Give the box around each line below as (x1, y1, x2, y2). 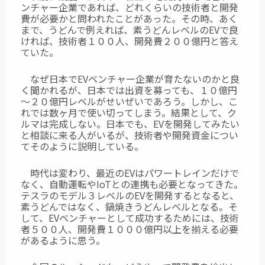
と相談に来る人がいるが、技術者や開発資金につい (21, 128, 238, 142)
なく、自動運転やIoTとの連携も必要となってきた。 (21, 177, 243, 191)
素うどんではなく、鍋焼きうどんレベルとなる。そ (21, 199, 238, 214)
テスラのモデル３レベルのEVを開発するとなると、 (21, 188, 239, 202)
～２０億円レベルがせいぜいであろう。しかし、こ (21, 94, 238, 108)
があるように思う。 (21, 233, 105, 247)
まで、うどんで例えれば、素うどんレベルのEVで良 (21, 22, 238, 37)
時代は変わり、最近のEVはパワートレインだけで (21, 166, 239, 180)
